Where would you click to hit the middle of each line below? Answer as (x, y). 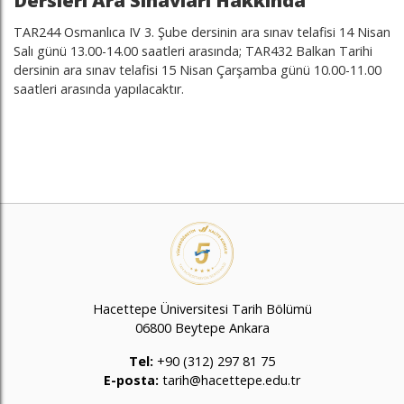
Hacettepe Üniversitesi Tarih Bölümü (202, 309)
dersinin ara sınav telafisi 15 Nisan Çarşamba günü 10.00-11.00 (197, 70)
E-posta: (131, 380)
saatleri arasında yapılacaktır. (99, 89)
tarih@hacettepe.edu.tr (230, 380)
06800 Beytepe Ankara (202, 328)
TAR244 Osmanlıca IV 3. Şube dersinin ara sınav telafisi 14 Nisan (202, 32)
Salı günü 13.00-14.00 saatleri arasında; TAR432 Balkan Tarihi (193, 51)
